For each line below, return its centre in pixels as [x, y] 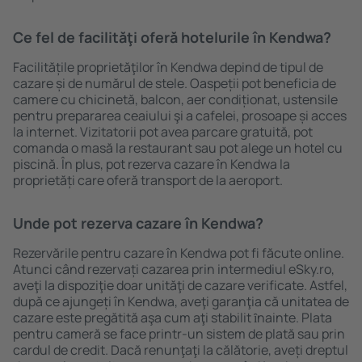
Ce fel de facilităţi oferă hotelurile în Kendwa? [172, 37]
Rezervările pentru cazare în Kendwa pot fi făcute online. [179, 253]
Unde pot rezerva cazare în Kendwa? [138, 223]
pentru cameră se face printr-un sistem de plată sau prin [179, 334]
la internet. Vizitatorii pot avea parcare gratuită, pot [163, 132]
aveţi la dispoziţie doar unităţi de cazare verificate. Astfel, [180, 285]
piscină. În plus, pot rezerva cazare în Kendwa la [152, 164]
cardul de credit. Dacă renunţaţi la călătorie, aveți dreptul [181, 350]
